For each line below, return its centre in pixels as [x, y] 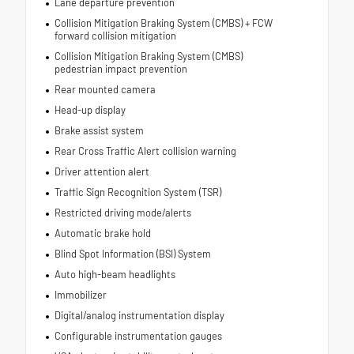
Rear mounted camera [105, 89]
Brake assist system [99, 130]
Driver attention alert [102, 171]
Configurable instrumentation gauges [138, 335]
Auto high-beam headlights [115, 274]
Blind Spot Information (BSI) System [132, 253]
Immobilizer [80, 294]
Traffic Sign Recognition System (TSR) [137, 192]
